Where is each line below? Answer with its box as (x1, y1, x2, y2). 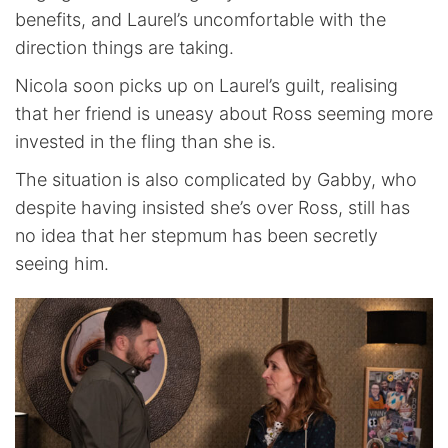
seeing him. (15, 253, 109, 275)
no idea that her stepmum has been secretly (15, 225, 378, 247)
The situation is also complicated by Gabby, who (15, 169, 417, 191)
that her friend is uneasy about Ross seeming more (15, 103, 433, 125)
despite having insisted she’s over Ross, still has (15, 197, 410, 219)
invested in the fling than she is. (15, 131, 276, 153)
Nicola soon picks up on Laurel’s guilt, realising (15, 75, 398, 97)
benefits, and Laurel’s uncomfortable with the (15, 9, 386, 31)
